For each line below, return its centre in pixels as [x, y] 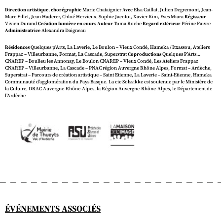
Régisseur [195, 17]
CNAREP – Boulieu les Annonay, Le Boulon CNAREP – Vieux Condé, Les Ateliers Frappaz [102, 61]
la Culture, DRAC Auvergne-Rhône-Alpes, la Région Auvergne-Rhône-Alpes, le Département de [109, 89]
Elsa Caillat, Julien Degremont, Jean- [173, 10]
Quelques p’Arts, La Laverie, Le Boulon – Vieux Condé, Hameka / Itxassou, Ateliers [120, 47]
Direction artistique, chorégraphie [43, 10]
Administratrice [23, 31]
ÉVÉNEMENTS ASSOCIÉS [53, 209]
